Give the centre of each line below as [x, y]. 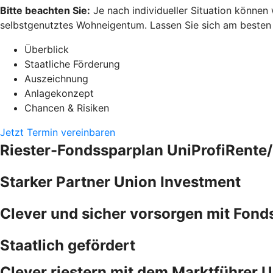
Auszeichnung [56, 78]
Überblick [47, 49]
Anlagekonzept [59, 93]
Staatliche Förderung [72, 64]
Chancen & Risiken [67, 108]
